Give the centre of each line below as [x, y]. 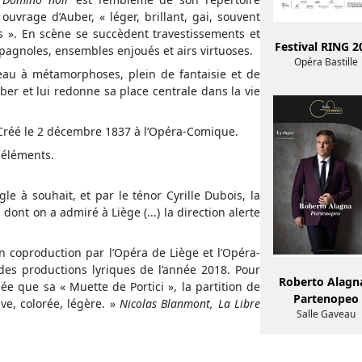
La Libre [237, 303]
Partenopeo [326, 299]
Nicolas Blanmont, [166, 303]
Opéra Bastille [326, 62]
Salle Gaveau [326, 314]
